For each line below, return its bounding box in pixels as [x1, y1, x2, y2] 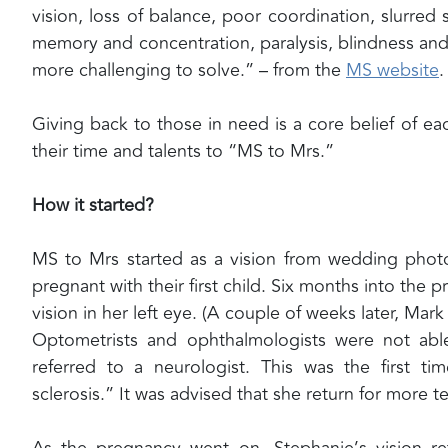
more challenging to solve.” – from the [32, 55, 346, 84]
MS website [346, 55, 439, 84]
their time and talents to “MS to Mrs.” [32, 136, 334, 165]
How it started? [32, 190, 154, 219]
